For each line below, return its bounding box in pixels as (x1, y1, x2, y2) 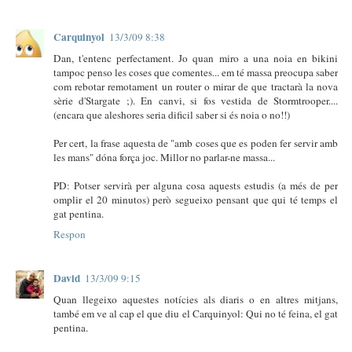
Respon (53, 226, 86, 241)
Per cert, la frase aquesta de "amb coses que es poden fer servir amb (53, 135, 338, 150)
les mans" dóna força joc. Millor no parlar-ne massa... (53, 149, 275, 164)
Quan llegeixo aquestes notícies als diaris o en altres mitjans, (53, 291, 338, 306)
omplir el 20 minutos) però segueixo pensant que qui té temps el (53, 192, 338, 207)
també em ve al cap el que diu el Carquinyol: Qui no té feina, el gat (53, 306, 338, 321)
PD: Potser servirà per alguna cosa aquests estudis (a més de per (53, 178, 338, 192)
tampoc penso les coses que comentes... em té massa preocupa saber (53, 64, 338, 79)
